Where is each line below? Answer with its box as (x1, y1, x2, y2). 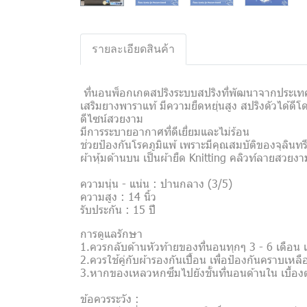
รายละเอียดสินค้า (92, 43, 175, 55)
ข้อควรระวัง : (80, 291, 139, 306)
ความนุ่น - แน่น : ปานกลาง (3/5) (80, 176, 232, 191)
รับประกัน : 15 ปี (80, 202, 156, 217)
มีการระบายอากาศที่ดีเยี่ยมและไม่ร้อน (80, 124, 249, 138)
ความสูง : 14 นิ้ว (80, 189, 156, 204)
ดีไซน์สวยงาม (80, 111, 143, 125)
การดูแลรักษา (80, 226, 143, 241)
